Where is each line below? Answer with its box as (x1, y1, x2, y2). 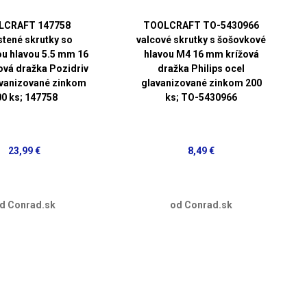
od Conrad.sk (170, 199, 233, 210)
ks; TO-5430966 (165, 91, 238, 103)
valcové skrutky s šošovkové (136, 34, 267, 45)
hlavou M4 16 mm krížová (143, 48, 259, 60)
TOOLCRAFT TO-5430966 (143, 19, 260, 31)
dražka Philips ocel (158, 62, 245, 74)
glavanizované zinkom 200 (140, 77, 262, 88)
